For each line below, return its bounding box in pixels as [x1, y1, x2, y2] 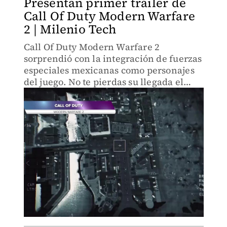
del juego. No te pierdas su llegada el [23, 75, 184, 88]
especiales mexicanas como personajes [23, 64, 195, 77]
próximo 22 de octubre [23, 87, 122, 100]
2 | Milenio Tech [23, 21, 117, 37]
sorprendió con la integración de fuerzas [23, 52, 202, 65]
